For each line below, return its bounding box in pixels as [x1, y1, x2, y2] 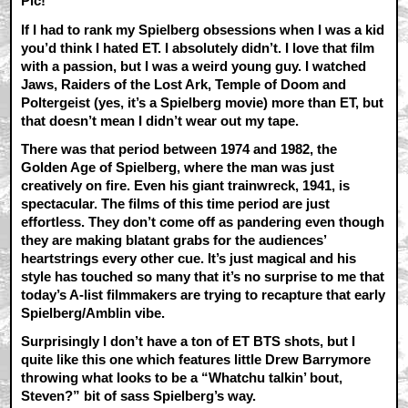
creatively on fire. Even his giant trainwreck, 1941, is [21, 177, 351, 193]
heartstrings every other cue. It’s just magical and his [21, 250, 357, 266]
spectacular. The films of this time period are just [21, 195, 331, 211]
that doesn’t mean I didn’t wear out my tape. [21, 112, 300, 128]
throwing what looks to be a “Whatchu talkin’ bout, [21, 370, 343, 385]
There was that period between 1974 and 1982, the [21, 140, 338, 157]
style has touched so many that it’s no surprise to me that [21, 268, 385, 284]
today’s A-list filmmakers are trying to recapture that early [21, 286, 386, 302]
